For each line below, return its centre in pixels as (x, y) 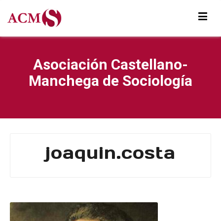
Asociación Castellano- (110, 64)
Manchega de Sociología (110, 81)
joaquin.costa (110, 153)
